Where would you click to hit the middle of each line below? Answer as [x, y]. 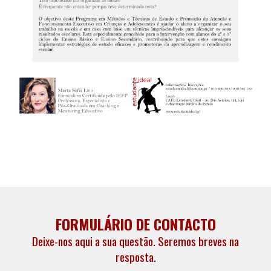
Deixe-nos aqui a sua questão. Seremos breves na [135, 241]
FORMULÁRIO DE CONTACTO [135, 224]
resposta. [135, 257]
